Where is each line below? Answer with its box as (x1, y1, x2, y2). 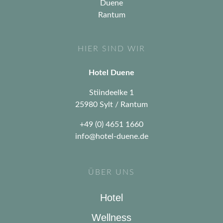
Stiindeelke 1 (89, 89, 134, 97)
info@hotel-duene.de (75, 132, 148, 141)
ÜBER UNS (88, 168, 135, 177)
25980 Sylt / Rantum (75, 101, 148, 109)
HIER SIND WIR (78, 45, 145, 53)
